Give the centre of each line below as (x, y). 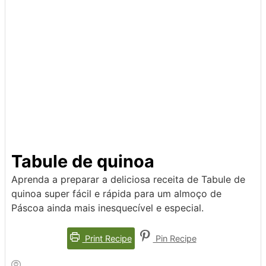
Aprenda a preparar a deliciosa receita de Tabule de (128, 180)
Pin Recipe (175, 239)
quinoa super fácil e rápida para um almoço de (116, 194)
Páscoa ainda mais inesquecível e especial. (107, 208)
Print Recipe (107, 239)
